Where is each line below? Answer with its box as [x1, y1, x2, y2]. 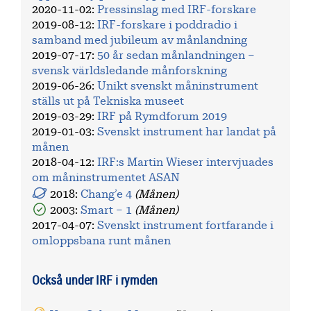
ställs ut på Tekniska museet [32, 95, 184, 107]
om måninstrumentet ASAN [32, 171, 180, 183]
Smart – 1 [81, 204, 135, 216]
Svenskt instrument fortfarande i [97, 219, 274, 231]
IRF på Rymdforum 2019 [97, 110, 227, 122]
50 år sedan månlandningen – [97, 49, 255, 61]
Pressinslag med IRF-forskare [97, 3, 256, 15]
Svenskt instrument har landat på [97, 126, 276, 137]
